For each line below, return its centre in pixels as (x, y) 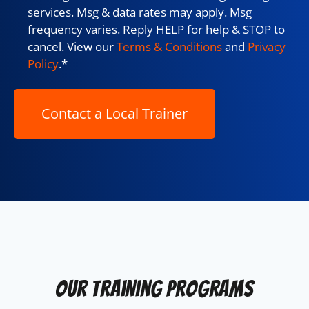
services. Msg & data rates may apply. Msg (140, 12)
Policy (43, 63)
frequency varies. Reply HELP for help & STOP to (156, 29)
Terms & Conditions (169, 46)
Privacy (267, 46)
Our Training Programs (154, 289)
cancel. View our (72, 46)
